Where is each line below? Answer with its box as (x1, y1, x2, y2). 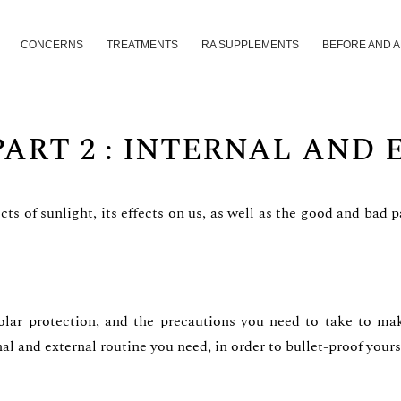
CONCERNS (21, 38, 83, 51)
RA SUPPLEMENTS (201, 38, 299, 51)
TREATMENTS (107, 38, 178, 51)
